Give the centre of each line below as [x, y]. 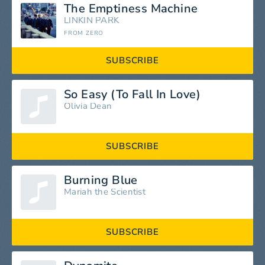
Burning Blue [101, 180]
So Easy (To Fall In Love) [132, 94]
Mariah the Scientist [105, 192]
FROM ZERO [84, 33]
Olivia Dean [88, 106]
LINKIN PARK [92, 20]
